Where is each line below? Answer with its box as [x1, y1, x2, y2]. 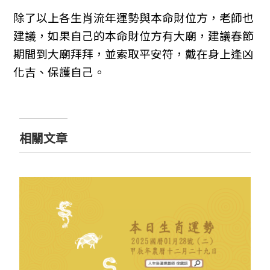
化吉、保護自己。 [13, 63, 105, 80]
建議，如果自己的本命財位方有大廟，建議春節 [13, 27, 254, 44]
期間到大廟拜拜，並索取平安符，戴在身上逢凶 [13, 45, 254, 62]
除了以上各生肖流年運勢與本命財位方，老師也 [13, 9, 254, 26]
